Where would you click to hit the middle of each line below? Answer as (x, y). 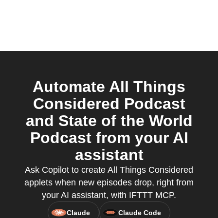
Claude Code (140, 213)
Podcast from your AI (109, 138)
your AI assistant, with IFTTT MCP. (109, 195)
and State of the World (109, 121)
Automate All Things (109, 87)
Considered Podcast (109, 104)
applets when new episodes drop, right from (109, 182)
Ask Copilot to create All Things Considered (109, 170)
